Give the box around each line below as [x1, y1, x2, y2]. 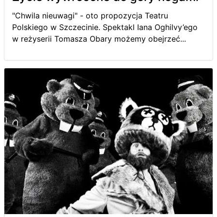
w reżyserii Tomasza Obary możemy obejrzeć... [12, 33, 186, 44]
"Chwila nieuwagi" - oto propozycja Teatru [12, 10, 168, 20]
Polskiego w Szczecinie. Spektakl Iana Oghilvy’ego [12, 22, 198, 32]
